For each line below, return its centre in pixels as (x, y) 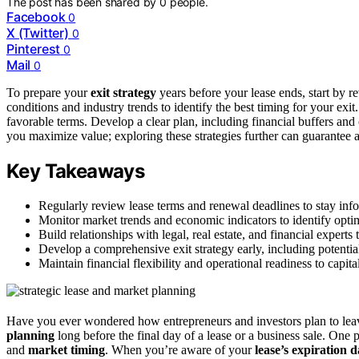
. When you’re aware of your (180, 350)
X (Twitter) (38, 33)
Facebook (36, 17)
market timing (67, 350)
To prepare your (48, 93)
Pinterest (34, 49)
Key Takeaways (76, 171)
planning (30, 336)
